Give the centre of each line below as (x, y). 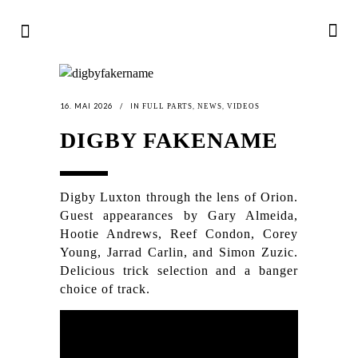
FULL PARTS (167, 106)
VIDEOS (243, 106)
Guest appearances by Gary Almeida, (179, 215)
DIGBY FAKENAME (169, 140)
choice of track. (105, 289)
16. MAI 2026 (86, 106)
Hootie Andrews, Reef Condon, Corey (179, 234)
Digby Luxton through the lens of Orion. (179, 197)
